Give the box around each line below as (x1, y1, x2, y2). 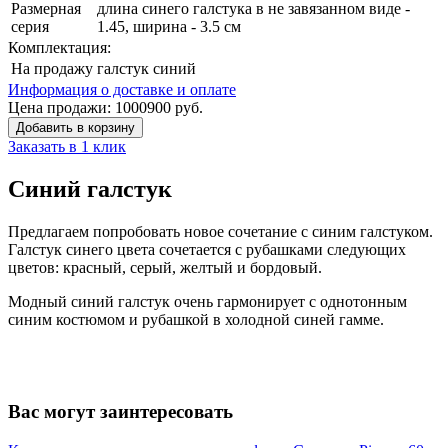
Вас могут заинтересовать (8, 401, 233, 423)
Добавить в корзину (16, 119, 135, 135)
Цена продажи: (8, 98, 115, 116)
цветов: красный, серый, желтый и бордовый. (8, 258, 326, 276)
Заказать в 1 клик (8, 137, 126, 155)
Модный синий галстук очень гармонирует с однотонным (8, 292, 407, 310)
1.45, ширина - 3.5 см (97, 17, 241, 35)
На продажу (11, 59, 93, 77)
